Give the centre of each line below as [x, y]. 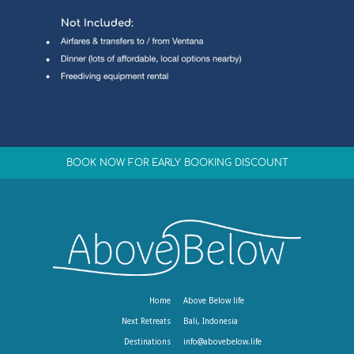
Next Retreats [146, 322]
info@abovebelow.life [222, 342]
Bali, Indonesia [211, 322]
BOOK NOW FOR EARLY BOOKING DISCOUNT [177, 163]
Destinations [147, 342]
